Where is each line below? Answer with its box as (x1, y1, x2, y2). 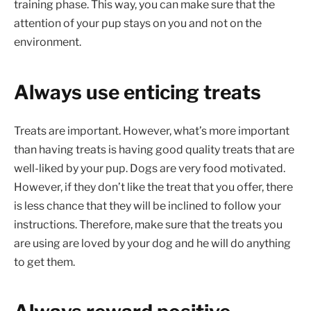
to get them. (14, 255, 75, 269)
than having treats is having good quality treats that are (14, 142, 294, 156)
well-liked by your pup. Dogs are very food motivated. (14, 161, 285, 175)
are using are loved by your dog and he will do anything (14, 236, 291, 250)
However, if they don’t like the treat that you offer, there (14, 180, 293, 194)
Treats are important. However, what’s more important (14, 124, 289, 137)
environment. (14, 35, 81, 49)
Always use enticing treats (14, 80, 261, 104)
